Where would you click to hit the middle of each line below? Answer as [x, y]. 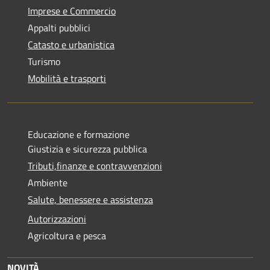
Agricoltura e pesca [67, 235]
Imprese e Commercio [72, 11]
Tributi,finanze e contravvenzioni [95, 165]
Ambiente [48, 182]
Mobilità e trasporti [67, 78]
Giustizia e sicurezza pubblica [87, 149]
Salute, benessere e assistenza [90, 199]
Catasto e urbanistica [71, 44]
